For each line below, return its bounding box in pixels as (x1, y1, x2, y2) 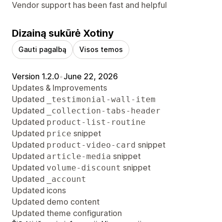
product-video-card (47, 140, 136, 150)
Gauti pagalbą (18, 45, 66, 54)
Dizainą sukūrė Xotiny (12, 27, 114, 40)
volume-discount (47, 163, 121, 173)
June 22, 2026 (63, 71, 118, 82)
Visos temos (79, 45, 123, 54)
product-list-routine (47, 117, 146, 127)
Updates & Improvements (12, 83, 107, 93)
